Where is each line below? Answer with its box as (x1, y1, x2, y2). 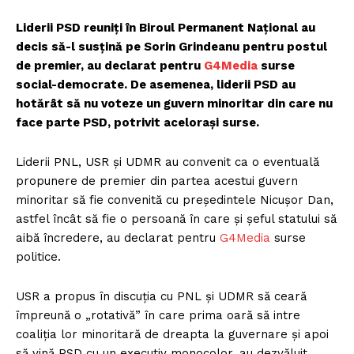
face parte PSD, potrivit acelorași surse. (16, 115, 259, 130)
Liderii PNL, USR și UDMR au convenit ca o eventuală (16, 155, 319, 170)
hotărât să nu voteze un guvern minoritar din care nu (16, 96, 333, 111)
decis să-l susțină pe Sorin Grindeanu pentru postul (16, 40, 327, 55)
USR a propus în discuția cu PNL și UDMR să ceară (16, 289, 307, 304)
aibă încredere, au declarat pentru (16, 231, 220, 246)
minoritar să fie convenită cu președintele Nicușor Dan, (16, 193, 333, 208)
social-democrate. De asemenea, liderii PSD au (16, 77, 296, 92)
